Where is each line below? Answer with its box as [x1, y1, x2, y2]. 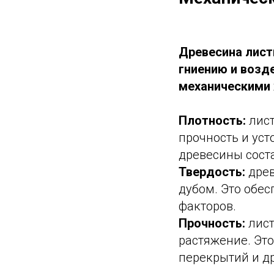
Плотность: [179, 113, 249, 128]
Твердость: [179, 164, 245, 179]
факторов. [179, 198, 236, 213]
